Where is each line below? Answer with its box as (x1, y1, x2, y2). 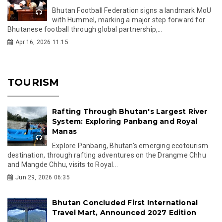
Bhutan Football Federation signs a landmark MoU (52, 6, 212, 14)
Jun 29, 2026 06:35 (15, 173, 70, 181)
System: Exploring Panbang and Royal (52, 116, 197, 126)
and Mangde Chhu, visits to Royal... (7, 160, 118, 168)
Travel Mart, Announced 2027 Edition (52, 208, 196, 217)
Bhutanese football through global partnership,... (7, 25, 163, 33)
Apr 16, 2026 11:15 (15, 38, 68, 46)
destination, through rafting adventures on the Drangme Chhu (7, 151, 206, 159)
